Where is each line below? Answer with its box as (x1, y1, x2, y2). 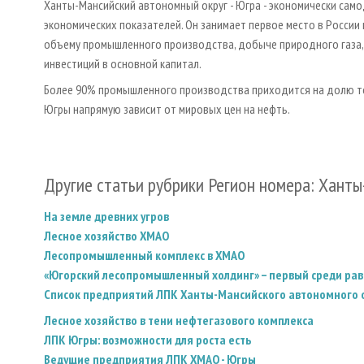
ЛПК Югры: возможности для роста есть (44, 331, 251, 348)
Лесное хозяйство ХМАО (44, 227, 169, 244)
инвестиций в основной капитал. (44, 54, 201, 71)
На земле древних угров (44, 207, 169, 224)
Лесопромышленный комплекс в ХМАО (44, 246, 245, 263)
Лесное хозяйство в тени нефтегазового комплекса (44, 311, 314, 328)
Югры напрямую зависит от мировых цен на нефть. (44, 100, 290, 117)
